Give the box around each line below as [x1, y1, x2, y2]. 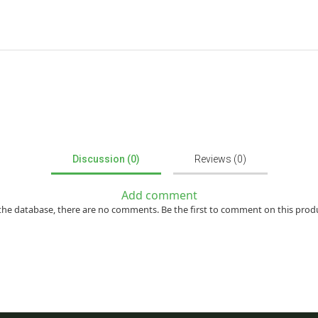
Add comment [121, 187, 197, 203]
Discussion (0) [72, 153, 140, 165]
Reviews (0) [194, 153, 246, 165]
